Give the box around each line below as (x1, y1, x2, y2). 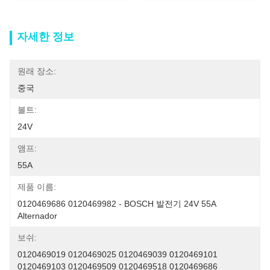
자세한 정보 (17, 31, 74, 43)
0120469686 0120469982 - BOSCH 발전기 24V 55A (17, 199, 216, 209)
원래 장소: (17, 66, 56, 76)
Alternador (17, 211, 57, 221)
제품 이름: (17, 182, 56, 192)
